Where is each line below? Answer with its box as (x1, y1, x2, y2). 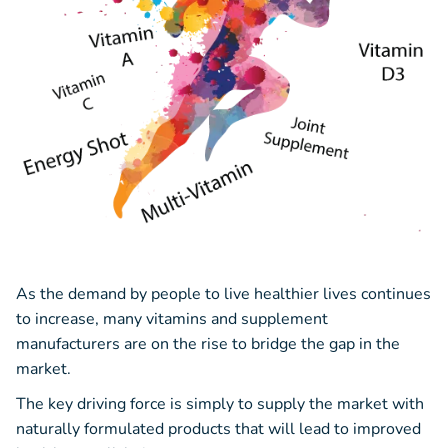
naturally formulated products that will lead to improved (16, 418, 421, 441)
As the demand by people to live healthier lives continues (16, 283, 431, 306)
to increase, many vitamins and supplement (16, 308, 328, 331)
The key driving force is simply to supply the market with (16, 393, 424, 416)
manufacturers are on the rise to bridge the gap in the (16, 333, 400, 356)
